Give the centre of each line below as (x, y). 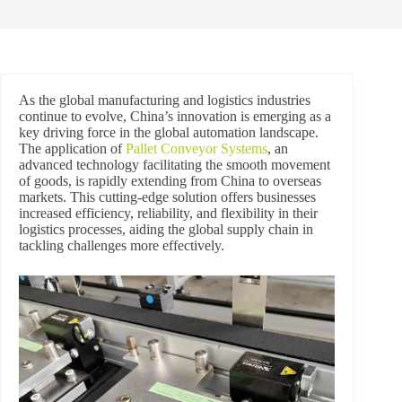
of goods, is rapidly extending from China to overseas (170, 181)
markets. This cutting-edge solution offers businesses (167, 197)
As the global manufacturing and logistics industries (165, 100)
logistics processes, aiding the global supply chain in (166, 229)
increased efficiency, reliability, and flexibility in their (168, 213)
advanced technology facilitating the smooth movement (175, 165)
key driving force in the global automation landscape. (169, 132)
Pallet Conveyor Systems (197, 149)
